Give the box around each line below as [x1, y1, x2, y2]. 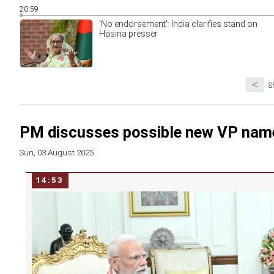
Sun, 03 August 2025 [20, 147, 94, 157]
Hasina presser [99, 29, 158, 39]
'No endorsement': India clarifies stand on [99, 19, 257, 29]
